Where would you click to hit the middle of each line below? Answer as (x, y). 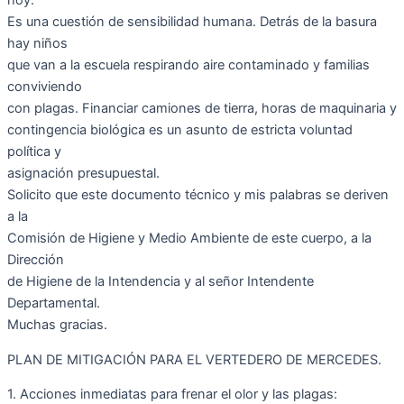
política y (34, 152)
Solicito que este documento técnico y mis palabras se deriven (198, 195)
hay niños (37, 44)
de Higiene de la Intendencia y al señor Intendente (161, 282)
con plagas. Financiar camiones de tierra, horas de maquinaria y (202, 109)
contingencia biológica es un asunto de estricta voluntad (180, 130)
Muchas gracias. (57, 325)
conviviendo (45, 87)
